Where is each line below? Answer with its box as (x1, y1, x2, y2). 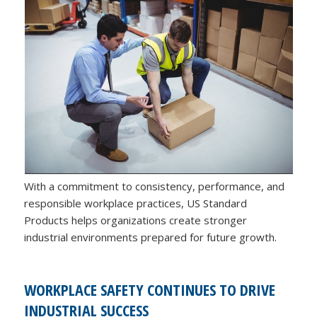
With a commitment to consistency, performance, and (24, 179, 285, 194)
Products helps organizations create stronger (24, 213, 248, 228)
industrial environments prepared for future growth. (24, 230, 277, 245)
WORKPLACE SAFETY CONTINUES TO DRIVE (24, 279, 276, 301)
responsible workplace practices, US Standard (24, 196, 248, 211)
